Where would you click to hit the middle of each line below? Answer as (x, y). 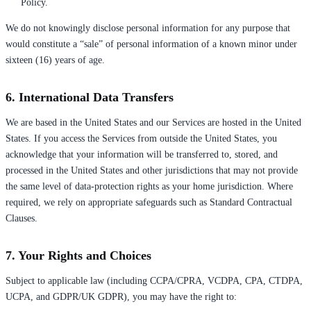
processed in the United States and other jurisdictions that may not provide (152, 170)
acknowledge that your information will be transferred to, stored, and (142, 154)
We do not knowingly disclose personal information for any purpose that (148, 28)
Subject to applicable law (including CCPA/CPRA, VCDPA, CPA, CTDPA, (154, 280)
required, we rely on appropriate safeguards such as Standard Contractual (149, 202)
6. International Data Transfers (90, 97)
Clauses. (22, 218)
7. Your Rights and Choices (78, 255)
